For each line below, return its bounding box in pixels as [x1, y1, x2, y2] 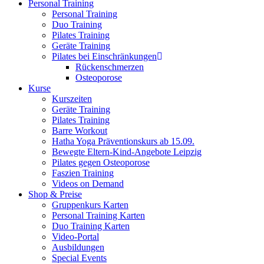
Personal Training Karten [52, 210, 145, 220]
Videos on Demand [52, 179, 124, 189]
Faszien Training [52, 168, 114, 178]
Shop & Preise [28, 189, 82, 199]
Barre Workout [52, 126, 107, 136]
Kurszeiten [52, 94, 92, 104]
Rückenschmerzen [75, 62, 144, 72]
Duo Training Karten [52, 221, 130, 231]
